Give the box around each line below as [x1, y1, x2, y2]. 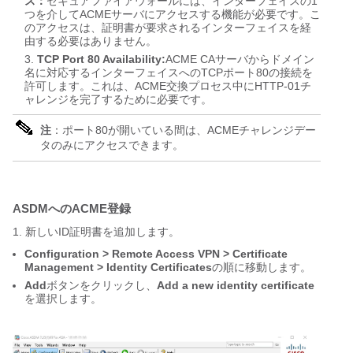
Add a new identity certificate [157, 279, 314, 292]
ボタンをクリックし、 [46, 279, 157, 292]
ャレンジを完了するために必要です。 [24, 93, 212, 106]
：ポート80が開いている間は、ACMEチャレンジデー [51, 124, 316, 137]
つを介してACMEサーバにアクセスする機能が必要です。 [24, 8, 310, 21]
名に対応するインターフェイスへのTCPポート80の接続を [24, 66, 313, 80]
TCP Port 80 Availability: [37, 53, 165, 66]
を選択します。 [24, 292, 102, 306]
